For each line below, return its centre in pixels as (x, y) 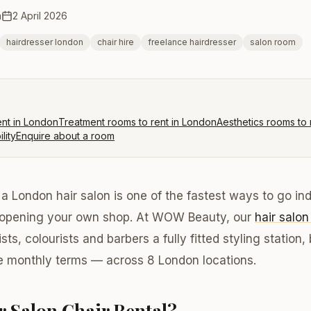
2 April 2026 (40, 16)
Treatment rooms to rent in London (137, 122)
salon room (273, 42)
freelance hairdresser (192, 42)
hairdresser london (45, 42)
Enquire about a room (65, 136)
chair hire (116, 42)
